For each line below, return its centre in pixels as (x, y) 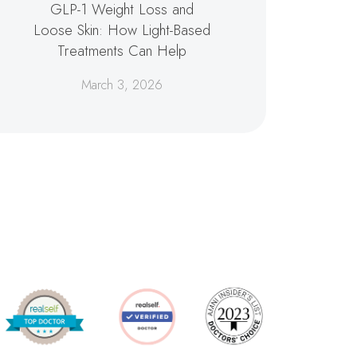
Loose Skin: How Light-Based (122, 30)
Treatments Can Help (122, 51)
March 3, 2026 (122, 85)
